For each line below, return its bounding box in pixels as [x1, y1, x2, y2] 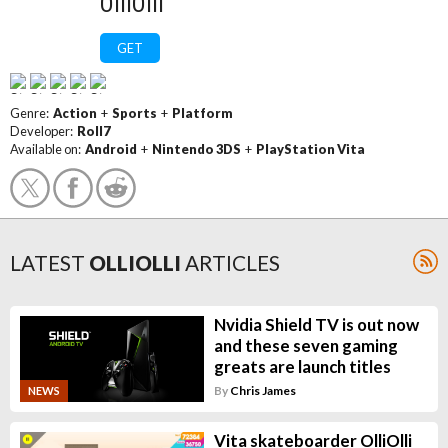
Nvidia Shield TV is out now [213, 314, 419, 335]
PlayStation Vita [256, 141, 365, 157]
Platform [172, 105, 233, 121]
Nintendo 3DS [152, 141, 241, 157]
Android [85, 141, 137, 157]
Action [53, 105, 97, 121]
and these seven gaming [213, 335, 398, 356]
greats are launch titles [213, 356, 391, 377]
